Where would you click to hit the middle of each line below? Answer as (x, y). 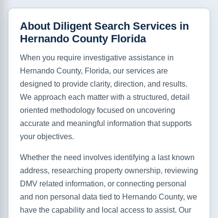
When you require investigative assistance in (97, 58)
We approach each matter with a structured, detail (105, 97)
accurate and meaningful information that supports (106, 124)
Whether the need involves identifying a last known (107, 158)
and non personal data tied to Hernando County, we (109, 197)
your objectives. (47, 137)
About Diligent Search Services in (104, 26)
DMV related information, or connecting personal (103, 184)
